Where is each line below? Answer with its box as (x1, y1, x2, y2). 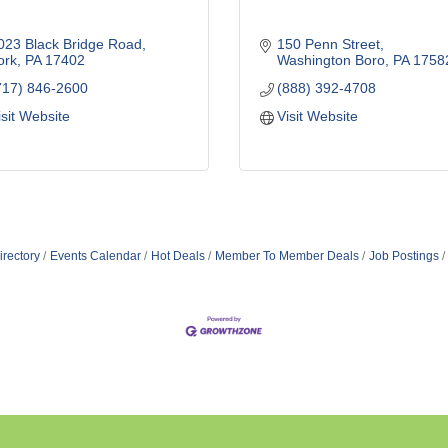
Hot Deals (151, 249, 206, 263)
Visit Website (277, 108, 359, 124)
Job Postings (369, 249, 440, 263)
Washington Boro (277, 52, 386, 68)
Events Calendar (50, 249, 142, 263)
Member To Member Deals (215, 249, 360, 263)
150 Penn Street (277, 36, 381, 52)
